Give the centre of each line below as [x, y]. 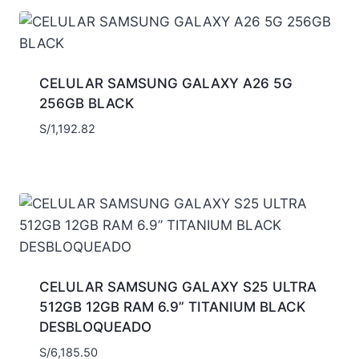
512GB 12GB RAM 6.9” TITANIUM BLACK [172, 307]
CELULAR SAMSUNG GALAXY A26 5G [165, 83]
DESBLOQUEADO [95, 327]
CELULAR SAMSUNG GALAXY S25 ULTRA [177, 287]
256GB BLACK [86, 103]
